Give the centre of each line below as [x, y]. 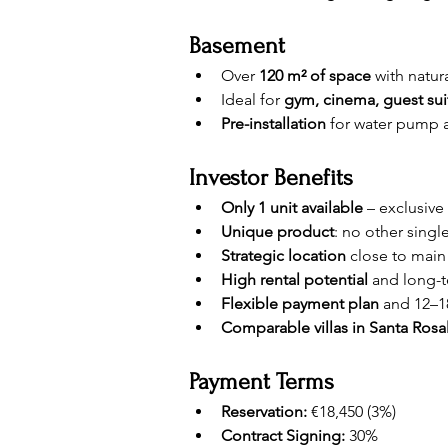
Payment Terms [261, 381]
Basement [237, 45]
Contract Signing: [283, 435]
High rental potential [294, 279]
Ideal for [252, 99]
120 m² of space [315, 75]
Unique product [277, 231]
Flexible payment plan [300, 303]
